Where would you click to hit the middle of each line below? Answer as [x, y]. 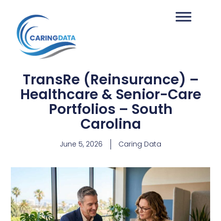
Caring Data [140, 144]
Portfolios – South [110, 109]
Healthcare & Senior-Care [110, 94]
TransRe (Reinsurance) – [110, 80]
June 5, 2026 [81, 144]
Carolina [110, 124]
